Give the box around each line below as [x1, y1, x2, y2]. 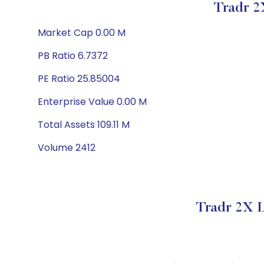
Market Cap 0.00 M [38, 26, 126, 39]
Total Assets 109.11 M [38, 118, 130, 131]
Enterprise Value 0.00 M [38, 95, 147, 108]
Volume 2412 [38, 141, 95, 154]
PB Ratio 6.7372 [38, 49, 108, 62]
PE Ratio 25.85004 [38, 72, 120, 85]
